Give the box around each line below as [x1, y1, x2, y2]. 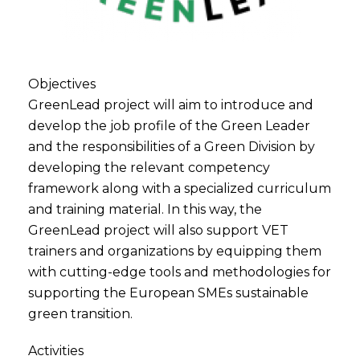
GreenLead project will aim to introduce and [28, 97, 313, 112]
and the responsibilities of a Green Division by [28, 139, 315, 154]
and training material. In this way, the [28, 202, 262, 217]
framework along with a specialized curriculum [28, 181, 331, 196]
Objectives [28, 76, 96, 92]
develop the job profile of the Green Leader [28, 118, 310, 133]
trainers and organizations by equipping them [28, 243, 321, 259]
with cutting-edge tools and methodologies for [28, 264, 331, 280]
